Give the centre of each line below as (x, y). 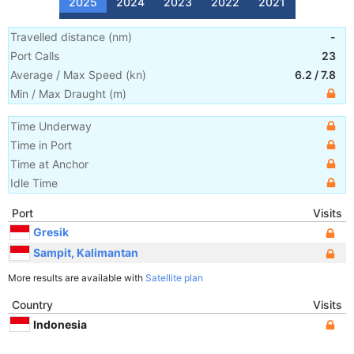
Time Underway (51, 126)
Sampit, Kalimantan (86, 252)
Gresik (51, 232)
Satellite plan (174, 278)
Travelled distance (58, 37)
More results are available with (77, 278)
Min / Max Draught (58, 94)
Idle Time (34, 183)
